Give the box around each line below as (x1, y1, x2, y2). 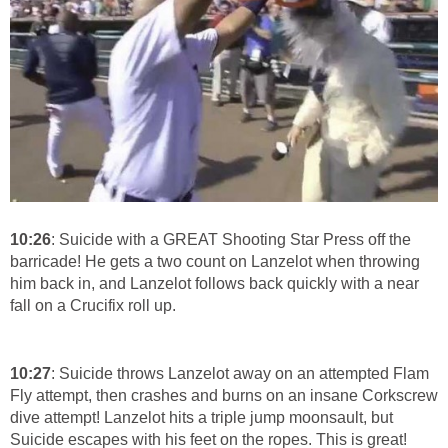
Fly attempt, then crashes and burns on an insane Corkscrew (10, 387, 438, 405)
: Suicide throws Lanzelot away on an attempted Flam (51, 365, 429, 383)
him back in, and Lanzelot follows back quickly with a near (10, 275, 419, 293)
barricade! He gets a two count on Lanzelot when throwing (10, 253, 420, 271)
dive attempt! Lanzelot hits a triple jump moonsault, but (10, 409, 393, 427)
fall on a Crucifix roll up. (10, 297, 176, 315)
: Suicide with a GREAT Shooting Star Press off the (51, 231, 411, 249)
